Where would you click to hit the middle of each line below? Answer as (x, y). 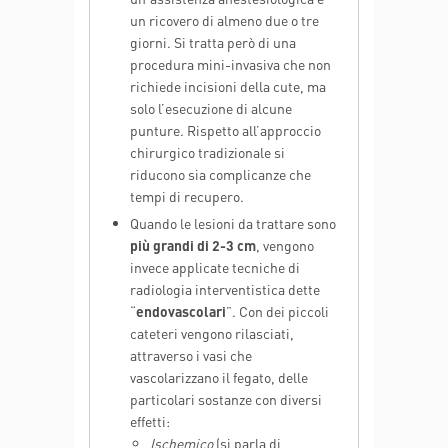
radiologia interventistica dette (225, 289)
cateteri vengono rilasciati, (212, 333)
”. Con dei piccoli (277, 311)
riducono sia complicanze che (220, 174)
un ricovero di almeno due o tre (224, 20)
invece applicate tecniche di (215, 267)
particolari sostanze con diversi (226, 399)
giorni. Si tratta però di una (213, 42)
